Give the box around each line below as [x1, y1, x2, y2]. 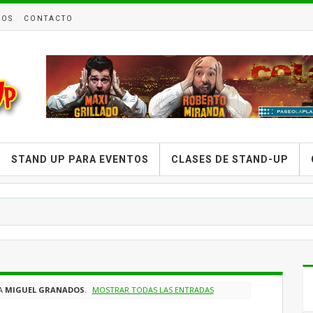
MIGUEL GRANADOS [5, 284, 85, 296]
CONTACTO [24, 15, 73, 22]
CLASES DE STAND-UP [171, 154, 289, 165]
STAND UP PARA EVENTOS [11, 154, 149, 165]
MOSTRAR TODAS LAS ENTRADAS [92, 284, 214, 296]
